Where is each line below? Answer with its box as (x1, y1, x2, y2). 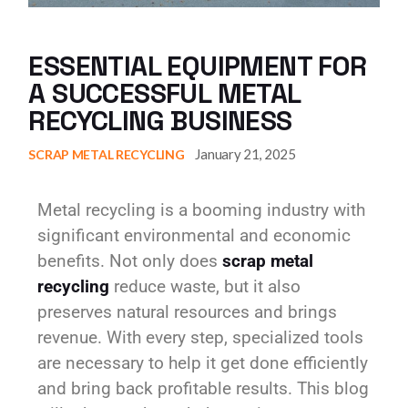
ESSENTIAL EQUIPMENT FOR (28, 48, 367, 85)
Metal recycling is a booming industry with (37, 199, 366, 221)
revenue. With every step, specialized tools (37, 327, 364, 349)
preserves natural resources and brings (37, 301, 338, 323)
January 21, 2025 (195, 145, 296, 162)
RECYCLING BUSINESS (28, 103, 292, 139)
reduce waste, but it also (109, 276, 301, 298)
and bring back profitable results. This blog (37, 378, 370, 400)
